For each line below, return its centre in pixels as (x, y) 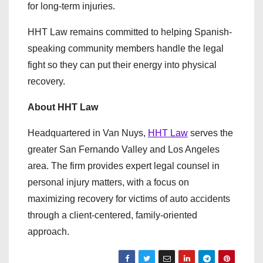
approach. (48, 232)
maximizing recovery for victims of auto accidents (129, 199)
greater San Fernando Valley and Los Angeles (124, 149)
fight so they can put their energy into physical (122, 65)
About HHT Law (63, 107)
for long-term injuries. (71, 6)
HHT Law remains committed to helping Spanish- (130, 32)
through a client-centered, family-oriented (112, 215)
